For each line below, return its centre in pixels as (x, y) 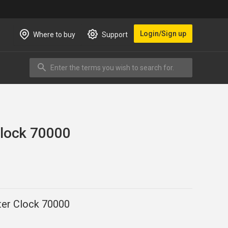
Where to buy (54, 35)
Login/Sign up (163, 33)
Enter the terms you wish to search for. (97, 63)
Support (115, 35)
